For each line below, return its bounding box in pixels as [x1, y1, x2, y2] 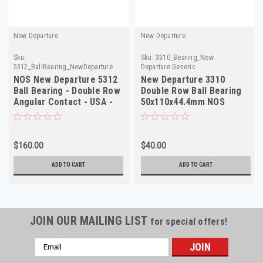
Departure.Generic [140, 62, 195, 71]
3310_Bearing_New [155, 53, 214, 62]
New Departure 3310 [140, 73, 225, 85]
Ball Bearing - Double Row [13, 85, 120, 96]
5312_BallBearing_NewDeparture [13, 62, 113, 71]
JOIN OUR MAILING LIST [29, 213, 151, 228]
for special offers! [150, 215, 228, 227]
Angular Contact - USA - [13, 96, 113, 107]
